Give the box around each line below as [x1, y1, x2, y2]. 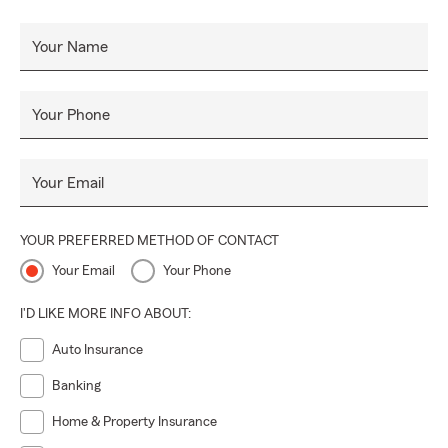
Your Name [32, 39, 108, 55]
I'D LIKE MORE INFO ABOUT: [20, 307, 191, 321]
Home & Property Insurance [52, 415, 217, 429]
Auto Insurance [52, 343, 143, 357]
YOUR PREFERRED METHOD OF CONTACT [20, 234, 279, 248]
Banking [52, 379, 101, 393]
